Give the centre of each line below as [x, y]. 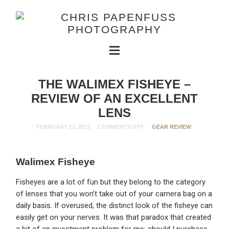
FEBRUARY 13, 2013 [64, 127]
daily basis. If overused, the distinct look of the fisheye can [114, 205]
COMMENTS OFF [121, 127]
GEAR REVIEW [172, 127]
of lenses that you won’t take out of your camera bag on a [114, 193]
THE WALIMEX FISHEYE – [114, 84]
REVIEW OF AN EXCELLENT [114, 98]
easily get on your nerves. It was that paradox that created [114, 217]
